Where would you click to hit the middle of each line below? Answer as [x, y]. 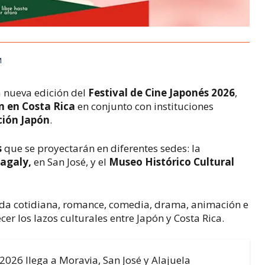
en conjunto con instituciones [145, 106]
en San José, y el [70, 162]
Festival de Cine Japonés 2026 [162, 92]
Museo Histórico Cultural [172, 162]
